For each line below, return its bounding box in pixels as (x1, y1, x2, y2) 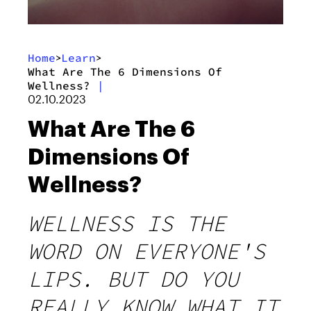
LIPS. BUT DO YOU (28, 264, 239, 293)
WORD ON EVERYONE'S (28, 237, 265, 265)
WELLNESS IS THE (28, 209, 226, 237)
